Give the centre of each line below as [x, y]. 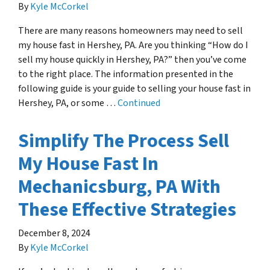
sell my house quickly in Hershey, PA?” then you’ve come [132, 59]
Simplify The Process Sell [124, 141]
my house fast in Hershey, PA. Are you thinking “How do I [133, 45]
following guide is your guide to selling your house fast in [134, 88]
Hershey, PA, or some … [68, 103]
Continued [139, 103]
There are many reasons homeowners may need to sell [130, 30]
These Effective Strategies [127, 209]
